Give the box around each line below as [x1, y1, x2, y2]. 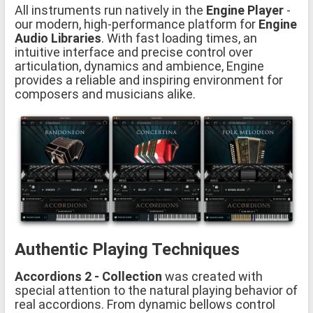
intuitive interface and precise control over [15, 45, 253, 60]
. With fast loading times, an [101, 31, 257, 46]
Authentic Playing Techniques [15, 239, 240, 259]
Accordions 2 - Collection [15, 268, 162, 284]
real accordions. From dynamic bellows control [15, 296, 275, 312]
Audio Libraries [15, 31, 101, 46]
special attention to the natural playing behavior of [15, 282, 298, 298]
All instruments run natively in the [15, 3, 206, 18]
